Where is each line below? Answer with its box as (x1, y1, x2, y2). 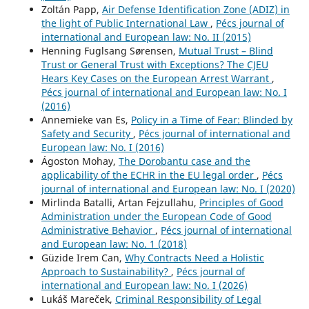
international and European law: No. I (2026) (41, 279, 248, 292)
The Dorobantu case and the (118, 154, 250, 168)
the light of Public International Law (41, 17, 210, 30)
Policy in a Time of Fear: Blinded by (130, 113, 292, 127)
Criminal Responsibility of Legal (114, 292, 261, 306)
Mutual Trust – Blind (178, 44, 273, 58)
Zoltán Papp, (41, 3, 102, 17)
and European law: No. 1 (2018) (41, 237, 187, 251)
